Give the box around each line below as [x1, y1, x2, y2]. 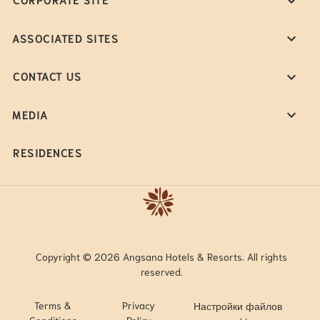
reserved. [140, 264, 183, 278]
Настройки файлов [194, 299, 283, 313]
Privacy [122, 299, 156, 312]
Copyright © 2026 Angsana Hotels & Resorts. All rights [36, 249, 287, 263]
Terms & [34, 299, 72, 312]
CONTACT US [13, 69, 82, 84]
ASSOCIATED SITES [12, 31, 119, 46]
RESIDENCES [13, 145, 83, 160]
